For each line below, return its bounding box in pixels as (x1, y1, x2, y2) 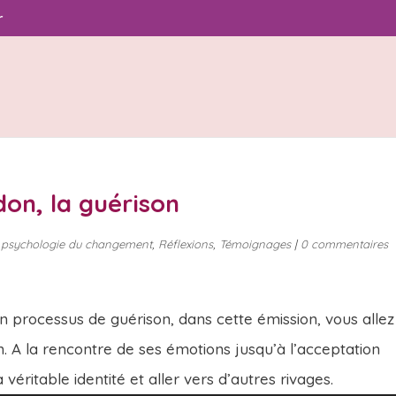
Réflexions (158, 237, 214, 251)
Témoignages (219, 237, 292, 251)
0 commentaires (301, 237, 389, 251)
